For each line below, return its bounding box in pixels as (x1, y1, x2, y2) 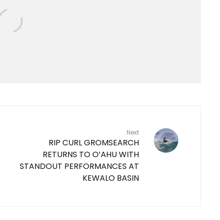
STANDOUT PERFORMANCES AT (20, 160, 139, 172)
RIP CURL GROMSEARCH (49, 137, 139, 148)
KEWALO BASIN (82, 172, 139, 184)
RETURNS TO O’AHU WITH (43, 148, 139, 160)
